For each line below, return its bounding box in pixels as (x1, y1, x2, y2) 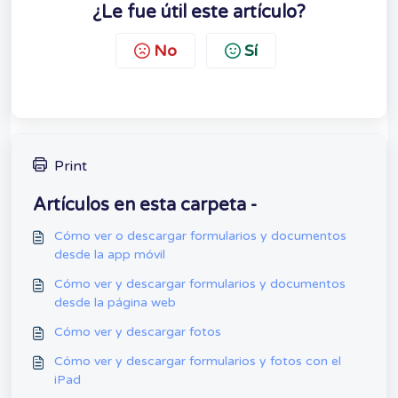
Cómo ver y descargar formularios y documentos (54, 276, 346, 292)
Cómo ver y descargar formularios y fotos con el (54, 354, 341, 370)
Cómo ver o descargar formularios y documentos (54, 228, 346, 244)
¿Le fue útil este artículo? (92, 2, 306, 24)
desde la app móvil (54, 247, 165, 263)
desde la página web (54, 295, 176, 311)
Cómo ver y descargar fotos (54, 324, 221, 340)
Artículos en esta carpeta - (33, 195, 257, 217)
